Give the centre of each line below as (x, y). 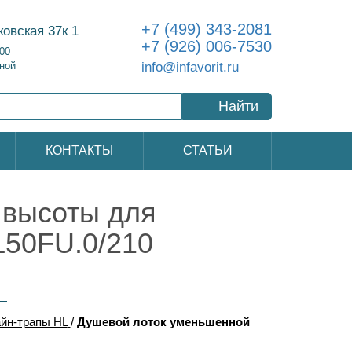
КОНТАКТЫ (79, 150)
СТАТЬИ (207, 150)
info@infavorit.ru (190, 67)
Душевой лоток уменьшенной (163, 322)
